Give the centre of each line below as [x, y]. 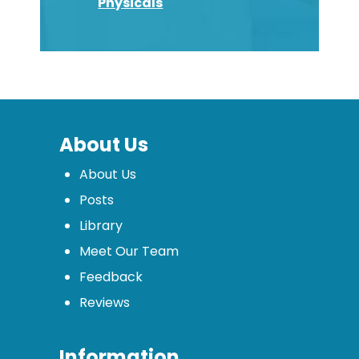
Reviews [104, 303]
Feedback [111, 277]
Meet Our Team [129, 252]
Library [101, 226]
